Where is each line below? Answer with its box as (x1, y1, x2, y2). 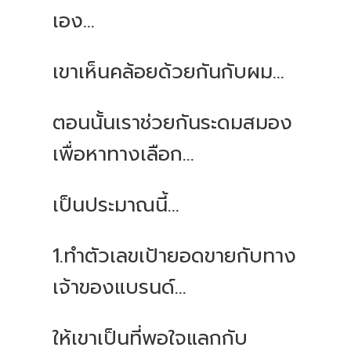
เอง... (52, 6, 96, 37)
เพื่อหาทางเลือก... (52, 139, 195, 170)
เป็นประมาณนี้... (52, 190, 180, 221)
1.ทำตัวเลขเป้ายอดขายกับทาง (52, 241, 297, 272)
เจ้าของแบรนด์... (52, 273, 187, 303)
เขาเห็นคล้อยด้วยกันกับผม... (52, 57, 285, 88)
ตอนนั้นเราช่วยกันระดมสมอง (52, 108, 293, 139)
